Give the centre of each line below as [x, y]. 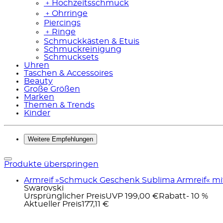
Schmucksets [71, 57]
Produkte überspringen [51, 164]
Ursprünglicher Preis [65, 196]
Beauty [38, 81]
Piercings [62, 23]
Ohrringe [70, 13]
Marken [39, 97]
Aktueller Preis [53, 204]
